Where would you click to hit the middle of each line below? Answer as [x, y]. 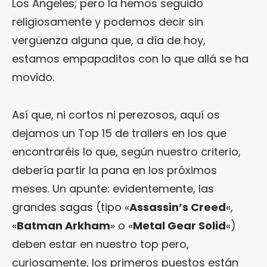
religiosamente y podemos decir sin [108, 21]
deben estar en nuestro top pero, [100, 244]
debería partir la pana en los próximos [114, 170]
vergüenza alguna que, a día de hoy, [109, 40]
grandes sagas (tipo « [71, 207]
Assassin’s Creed [178, 207]
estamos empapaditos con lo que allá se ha [130, 58]
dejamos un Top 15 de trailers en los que [119, 133]
